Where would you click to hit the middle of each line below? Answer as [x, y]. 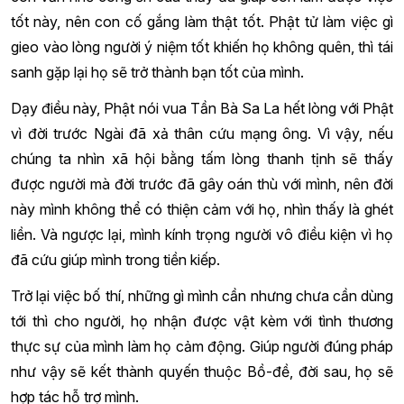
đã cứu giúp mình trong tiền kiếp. [115, 259]
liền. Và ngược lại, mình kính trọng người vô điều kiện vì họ [202, 234]
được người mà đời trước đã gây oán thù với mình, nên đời [202, 184]
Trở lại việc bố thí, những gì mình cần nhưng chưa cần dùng [202, 295]
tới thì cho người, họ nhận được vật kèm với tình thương [202, 321]
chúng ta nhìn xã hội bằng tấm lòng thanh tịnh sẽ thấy [202, 158]
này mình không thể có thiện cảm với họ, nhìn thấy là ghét [202, 209]
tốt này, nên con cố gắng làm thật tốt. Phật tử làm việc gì [202, 21]
